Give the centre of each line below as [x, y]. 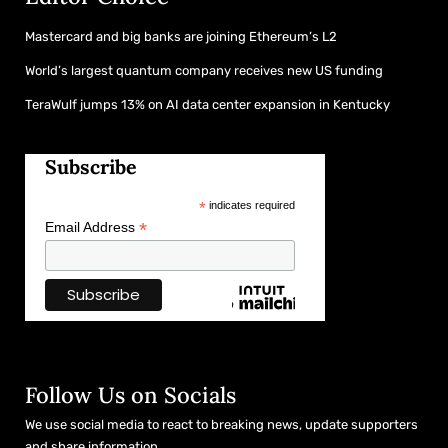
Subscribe [91, 166]
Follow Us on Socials [130, 395]
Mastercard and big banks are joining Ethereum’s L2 [181, 36]
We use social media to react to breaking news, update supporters [221, 425]
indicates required [250, 204]
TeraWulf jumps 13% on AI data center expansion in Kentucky [207, 104]
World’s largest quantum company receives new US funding [204, 70]
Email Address [92, 226]
